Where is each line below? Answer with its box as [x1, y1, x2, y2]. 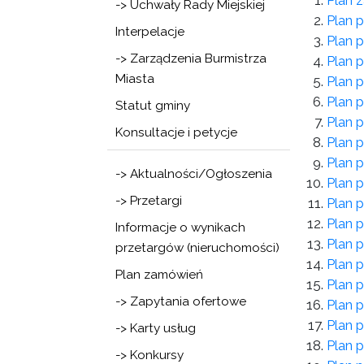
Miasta [115, 71, 154, 86]
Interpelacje [115, 24, 184, 39]
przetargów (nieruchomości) [115, 240, 279, 255]
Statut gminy [115, 98, 190, 113]
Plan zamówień [115, 267, 203, 282]
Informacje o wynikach [115, 220, 245, 235]
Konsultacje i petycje [115, 125, 237, 140]
